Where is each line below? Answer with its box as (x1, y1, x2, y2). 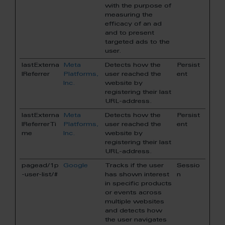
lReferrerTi (22, 122, 56, 128)
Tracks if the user (105, 163, 164, 169)
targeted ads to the (105, 39, 170, 45)
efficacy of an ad (105, 21, 162, 27)
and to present (105, 30, 154, 36)
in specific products (105, 181, 172, 187)
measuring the (105, 12, 153, 18)
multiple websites (105, 199, 164, 205)
